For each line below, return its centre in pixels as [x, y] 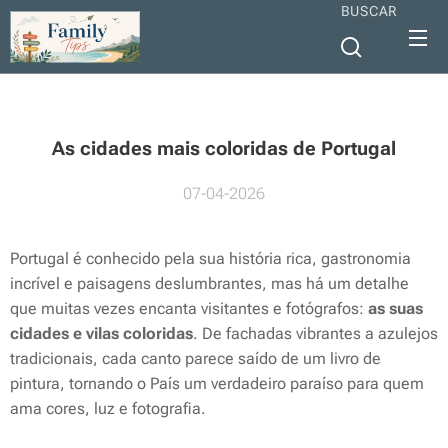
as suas [395, 308]
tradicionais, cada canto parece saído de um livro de [195, 358]
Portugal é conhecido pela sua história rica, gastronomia [210, 258]
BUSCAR [369, 11]
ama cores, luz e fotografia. [108, 408]
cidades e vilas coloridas [101, 333]
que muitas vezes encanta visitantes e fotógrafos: [189, 308]
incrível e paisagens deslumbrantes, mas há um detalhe [209, 283]
